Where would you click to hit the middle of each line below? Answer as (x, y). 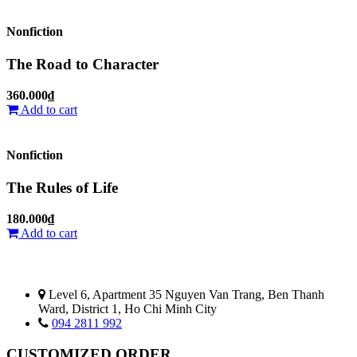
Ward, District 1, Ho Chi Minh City (127, 309)
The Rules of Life (62, 188)
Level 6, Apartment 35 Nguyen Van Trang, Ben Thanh (185, 295)
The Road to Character (82, 64)
